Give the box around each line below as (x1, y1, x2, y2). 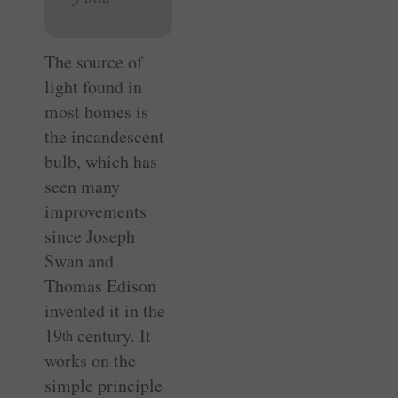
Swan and (44, 248, 114, 273)
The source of (44, 49, 143, 74)
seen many (44, 173, 120, 198)
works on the (44, 347, 136, 372)
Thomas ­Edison (44, 273, 156, 298)
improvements (44, 198, 147, 223)
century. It (73, 322, 151, 347)
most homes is (44, 99, 148, 123)
